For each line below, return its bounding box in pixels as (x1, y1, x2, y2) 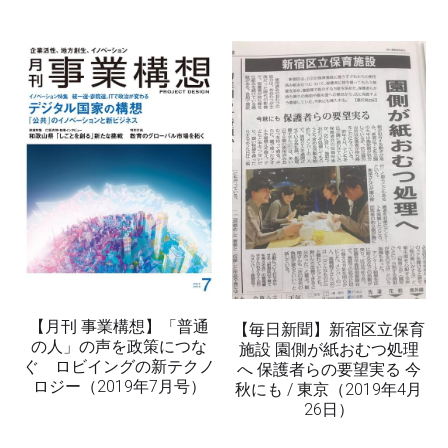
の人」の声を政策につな (31, 336, 208, 356)
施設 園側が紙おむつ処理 (238, 339, 419, 359)
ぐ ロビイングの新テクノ (23, 356, 216, 376)
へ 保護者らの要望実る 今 (236, 359, 421, 379)
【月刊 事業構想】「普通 (29, 316, 210, 336)
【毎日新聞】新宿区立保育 (232, 319, 425, 339)
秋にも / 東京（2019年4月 (235, 379, 423, 399)
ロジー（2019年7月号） (32, 376, 206, 396)
